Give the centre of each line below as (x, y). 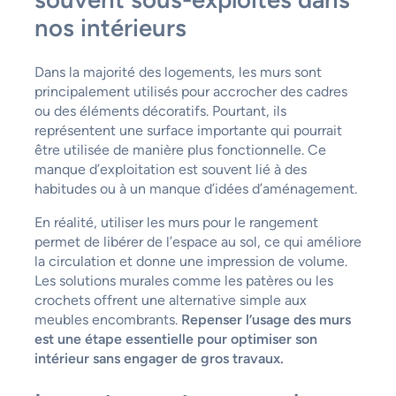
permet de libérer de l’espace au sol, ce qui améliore (198, 242)
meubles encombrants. (107, 320)
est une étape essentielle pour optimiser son (175, 339)
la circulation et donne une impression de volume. (190, 262)
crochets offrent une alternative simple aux (170, 301)
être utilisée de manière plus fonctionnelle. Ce (180, 150)
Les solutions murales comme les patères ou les (183, 281)
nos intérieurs (110, 28)
